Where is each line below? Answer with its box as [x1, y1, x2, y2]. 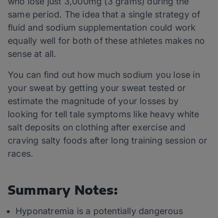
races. [8, 148, 34, 159]
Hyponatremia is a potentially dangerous [16, 206, 183, 217]
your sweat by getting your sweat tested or [8, 83, 186, 93]
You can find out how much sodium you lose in [8, 70, 200, 80]
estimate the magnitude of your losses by [8, 96, 179, 107]
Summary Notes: [8, 182, 118, 198]
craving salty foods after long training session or [8, 135, 208, 146]
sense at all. [8, 49, 56, 59]
